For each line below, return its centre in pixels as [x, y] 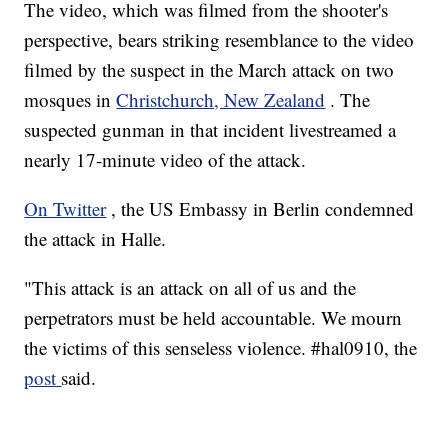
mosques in [70, 100]
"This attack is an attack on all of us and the [190, 288]
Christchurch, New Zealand [221, 100]
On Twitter [65, 209]
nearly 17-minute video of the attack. [165, 160]
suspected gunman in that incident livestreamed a [210, 130]
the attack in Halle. [95, 239]
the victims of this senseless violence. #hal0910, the [221, 348]
